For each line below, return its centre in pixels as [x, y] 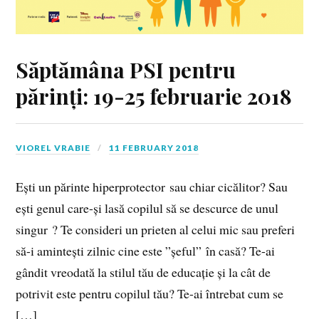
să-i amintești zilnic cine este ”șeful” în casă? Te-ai [146, 251]
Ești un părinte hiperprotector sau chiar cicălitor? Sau [152, 187]
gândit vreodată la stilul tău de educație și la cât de [143, 272]
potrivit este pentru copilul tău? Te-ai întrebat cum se [150, 294]
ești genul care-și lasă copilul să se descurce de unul [147, 208]
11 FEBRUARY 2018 [154, 148]
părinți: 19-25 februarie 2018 [154, 96]
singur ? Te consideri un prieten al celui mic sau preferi [156, 230]
